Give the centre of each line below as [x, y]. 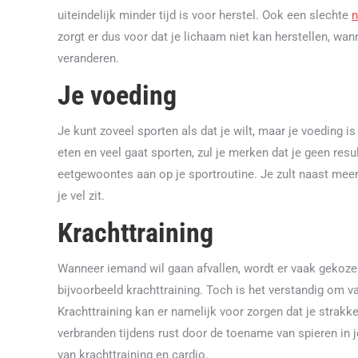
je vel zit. [81, 195]
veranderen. [88, 58]
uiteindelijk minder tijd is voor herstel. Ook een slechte [205, 15]
